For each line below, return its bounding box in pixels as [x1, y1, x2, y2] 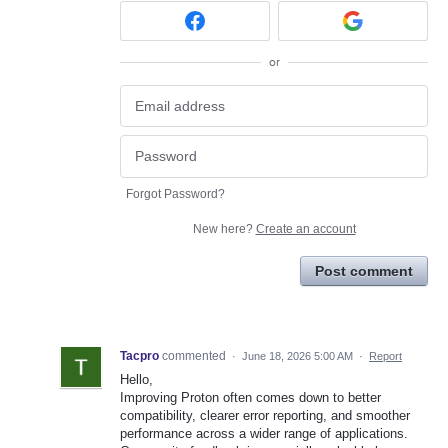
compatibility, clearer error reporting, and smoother [120, 407, 410, 423]
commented [162, 348, 229, 363]
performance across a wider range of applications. [120, 425, 408, 441]
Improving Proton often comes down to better [120, 389, 381, 405]
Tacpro [120, 348, 159, 363]
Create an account [255, 221, 356, 236]
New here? [192, 221, 256, 236]
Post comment [315, 262, 413, 279]
